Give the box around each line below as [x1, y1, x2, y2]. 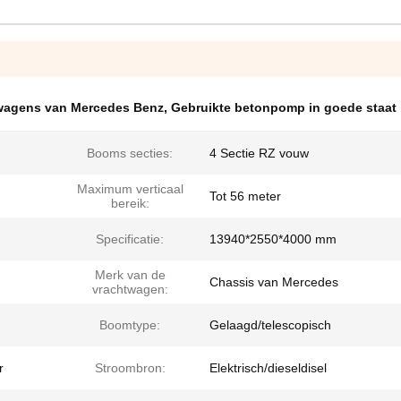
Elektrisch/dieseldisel [209, 361, 327, 375]
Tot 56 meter [209, 189, 281, 203]
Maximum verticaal [76, 182, 183, 196]
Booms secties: [87, 146, 173, 160]
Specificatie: [96, 232, 164, 246]
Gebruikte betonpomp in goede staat [171, 100, 397, 115]
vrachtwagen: [91, 282, 168, 296]
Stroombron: [94, 361, 166, 375]
